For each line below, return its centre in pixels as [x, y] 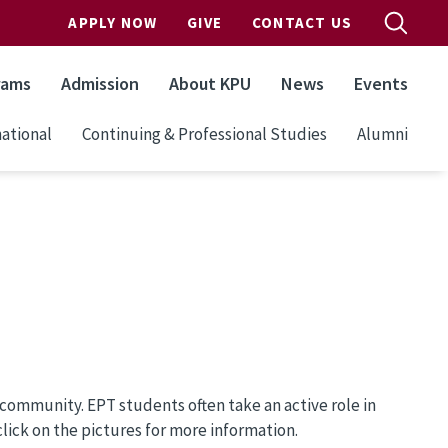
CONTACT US [302, 22]
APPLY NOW [113, 22]
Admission [100, 83]
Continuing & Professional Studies [204, 133]
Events [381, 83]
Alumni [382, 133]
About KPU [210, 83]
